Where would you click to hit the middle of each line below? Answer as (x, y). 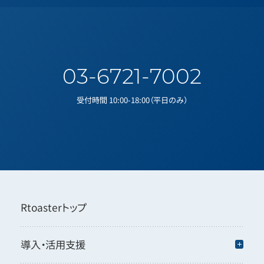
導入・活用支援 (53, 245)
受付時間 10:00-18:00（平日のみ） (132, 100)
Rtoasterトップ (53, 207)
